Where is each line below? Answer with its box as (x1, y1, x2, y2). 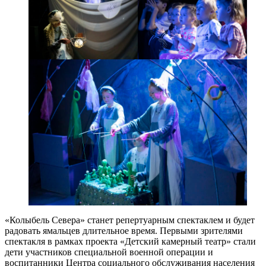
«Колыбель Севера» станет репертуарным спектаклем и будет (5, 214, 255, 225)
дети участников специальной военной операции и (5, 246, 213, 257)
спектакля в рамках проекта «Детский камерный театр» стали (5, 236, 256, 246)
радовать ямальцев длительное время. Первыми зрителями (5, 225, 243, 236)
